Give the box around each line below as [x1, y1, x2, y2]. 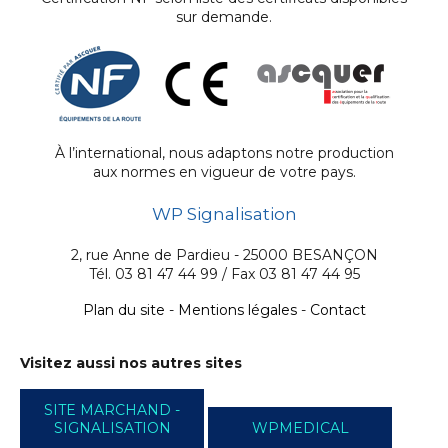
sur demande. [176, 7, 272, 26]
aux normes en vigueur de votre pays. [92, 163, 356, 182]
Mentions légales [177, 301, 297, 319]
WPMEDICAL [251, 419, 349, 438]
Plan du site [82, 301, 165, 319]
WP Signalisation [151, 203, 297, 224]
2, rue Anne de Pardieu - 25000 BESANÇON [70, 246, 378, 265]
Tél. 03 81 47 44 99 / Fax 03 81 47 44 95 [88, 265, 360, 284]
